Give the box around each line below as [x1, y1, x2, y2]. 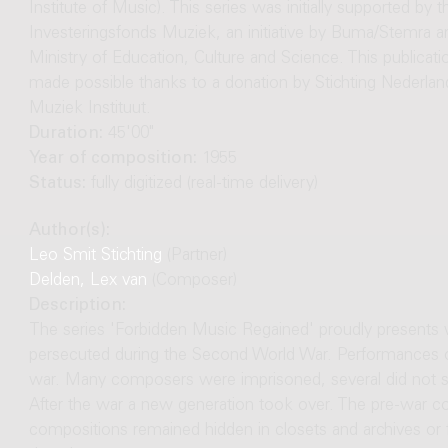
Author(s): [28, 223, 110, 241]
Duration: [28, 125, 108, 143]
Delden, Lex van [28, 273, 147, 291]
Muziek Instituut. [28, 100, 151, 118]
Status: [28, 175, 91, 193]
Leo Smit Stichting [28, 248, 162, 266]
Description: [28, 298, 126, 316]
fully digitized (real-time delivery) [90, 175, 318, 193]
